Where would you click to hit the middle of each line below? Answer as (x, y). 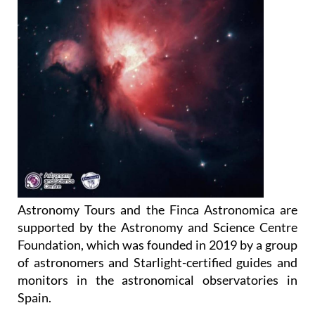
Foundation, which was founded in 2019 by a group (157, 218)
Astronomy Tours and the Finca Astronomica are (157, 183)
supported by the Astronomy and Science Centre (157, 201)
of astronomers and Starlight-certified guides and (157, 236)
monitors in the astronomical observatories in (157, 253)
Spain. (34, 271)
